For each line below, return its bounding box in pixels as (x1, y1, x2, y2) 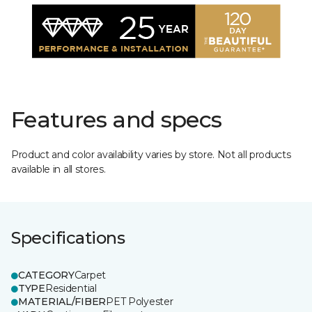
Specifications (11, 228, 125, 248)
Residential (45, 282, 97, 295)
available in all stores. (11, 163, 106, 175)
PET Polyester (106, 295, 173, 308)
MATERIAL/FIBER (18, 295, 107, 308)
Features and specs (11, 106, 222, 133)
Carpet (74, 269, 107, 281)
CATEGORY (18, 269, 75, 281)
